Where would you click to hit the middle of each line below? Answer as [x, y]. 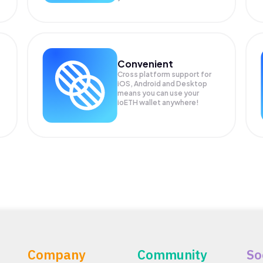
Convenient [146, 63]
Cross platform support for [165, 74]
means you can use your [159, 93]
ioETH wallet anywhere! [159, 102]
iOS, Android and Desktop [163, 83]
